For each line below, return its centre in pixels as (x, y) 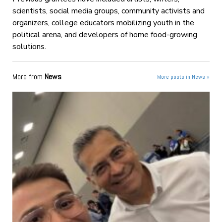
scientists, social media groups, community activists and (108, 11)
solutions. (29, 46)
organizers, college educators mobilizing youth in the (103, 23)
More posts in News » (184, 77)
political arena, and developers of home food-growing (105, 34)
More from (28, 76)
